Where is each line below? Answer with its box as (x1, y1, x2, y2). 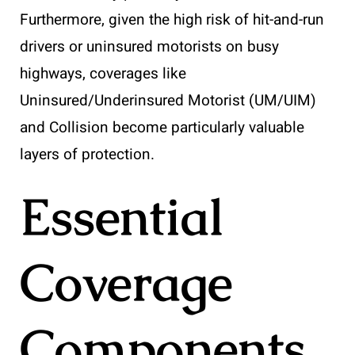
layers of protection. (20, 143, 155, 166)
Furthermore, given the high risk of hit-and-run (20, 9, 324, 32)
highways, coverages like (20, 63, 186, 86)
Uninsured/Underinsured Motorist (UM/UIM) (20, 90, 316, 113)
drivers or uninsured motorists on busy (20, 36, 279, 59)
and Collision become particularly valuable (20, 116, 304, 139)
